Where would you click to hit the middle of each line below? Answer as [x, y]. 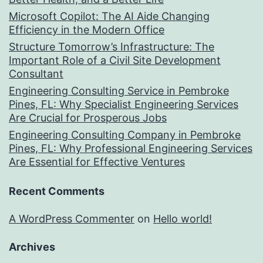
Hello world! [183, 219]
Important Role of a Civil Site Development [115, 60]
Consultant [36, 74]
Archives [32, 247]
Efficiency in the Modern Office [87, 30]
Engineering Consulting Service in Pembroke [119, 91]
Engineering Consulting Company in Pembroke [125, 135]
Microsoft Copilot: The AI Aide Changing [109, 16]
